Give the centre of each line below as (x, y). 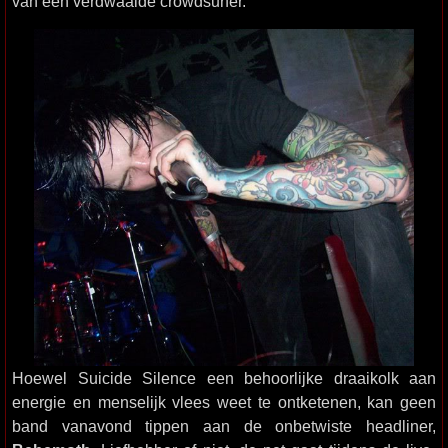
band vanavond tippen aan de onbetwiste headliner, (224, 426)
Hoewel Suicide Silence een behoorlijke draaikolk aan (224, 378)
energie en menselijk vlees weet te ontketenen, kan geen (224, 402)
